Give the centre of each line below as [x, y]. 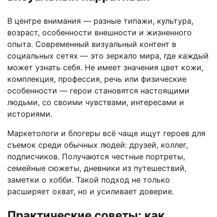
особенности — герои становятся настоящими [98, 90]
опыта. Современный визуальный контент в [92, 44]
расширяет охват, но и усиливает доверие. [91, 191]
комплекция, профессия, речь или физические [97, 79]
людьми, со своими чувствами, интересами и [96, 102]
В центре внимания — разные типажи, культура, [100, 21]
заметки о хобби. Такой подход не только [89, 179]
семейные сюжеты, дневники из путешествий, [97, 168]
